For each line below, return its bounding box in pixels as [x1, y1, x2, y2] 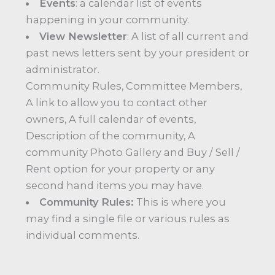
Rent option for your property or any [26, 162, 215, 175]
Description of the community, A [26, 129, 195, 142]
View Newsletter [39, 29, 128, 42]
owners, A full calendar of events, [26, 112, 196, 125]
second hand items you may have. [26, 179, 204, 192]
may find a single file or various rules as [26, 212, 230, 225]
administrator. [26, 63, 99, 76]
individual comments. [26, 228, 139, 241]
